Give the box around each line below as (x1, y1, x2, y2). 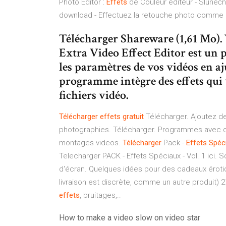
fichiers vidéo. (59, 87, 128, 103)
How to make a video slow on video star (59, 213, 200, 222)
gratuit (123, 112, 144, 121)
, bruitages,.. (80, 191, 121, 200)
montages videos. (59, 138, 123, 147)
